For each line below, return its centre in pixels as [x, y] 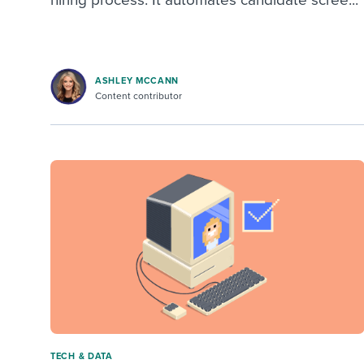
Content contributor [139, 96]
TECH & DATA [82, 357]
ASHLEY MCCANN [137, 81]
